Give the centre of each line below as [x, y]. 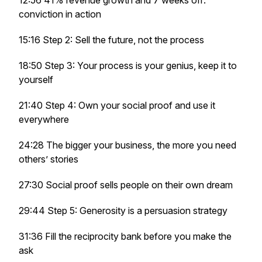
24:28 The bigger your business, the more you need [127, 145]
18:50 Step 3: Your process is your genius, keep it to [128, 65]
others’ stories [49, 159]
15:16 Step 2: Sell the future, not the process [111, 40]
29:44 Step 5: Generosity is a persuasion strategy [123, 211]
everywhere [44, 119]
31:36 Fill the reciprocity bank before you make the [125, 236]
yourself [36, 80]
